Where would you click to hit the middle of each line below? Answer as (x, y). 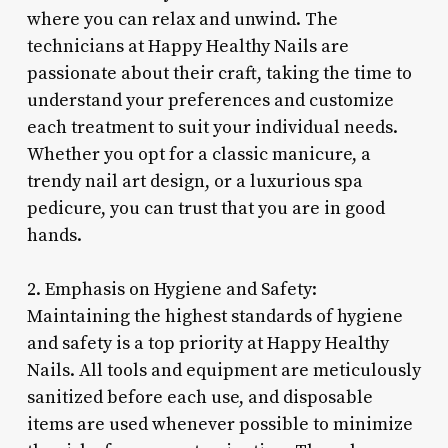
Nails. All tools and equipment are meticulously (223, 370)
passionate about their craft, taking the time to (219, 73)
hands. (54, 235)
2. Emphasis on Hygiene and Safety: (171, 289)
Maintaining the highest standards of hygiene (214, 316)
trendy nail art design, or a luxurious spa (194, 181)
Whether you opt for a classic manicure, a (198, 154)
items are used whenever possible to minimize (219, 424)
